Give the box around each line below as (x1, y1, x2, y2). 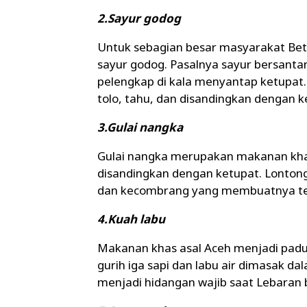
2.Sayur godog (97, 10, 181, 27)
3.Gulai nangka (97, 119, 183, 136)
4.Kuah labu (97, 211, 165, 228)
